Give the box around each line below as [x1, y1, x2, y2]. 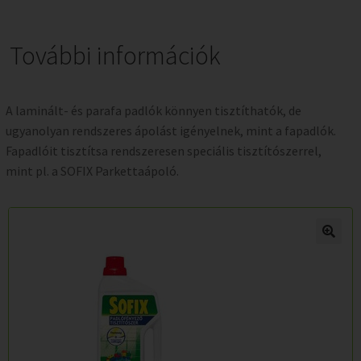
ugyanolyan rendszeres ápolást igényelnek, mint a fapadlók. [6, 122, 336, 139]
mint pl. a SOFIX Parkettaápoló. [6, 162, 179, 179]
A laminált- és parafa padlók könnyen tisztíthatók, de [6, 102, 301, 118]
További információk [10, 39, 221, 72]
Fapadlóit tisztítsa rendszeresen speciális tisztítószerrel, [6, 142, 322, 159]
